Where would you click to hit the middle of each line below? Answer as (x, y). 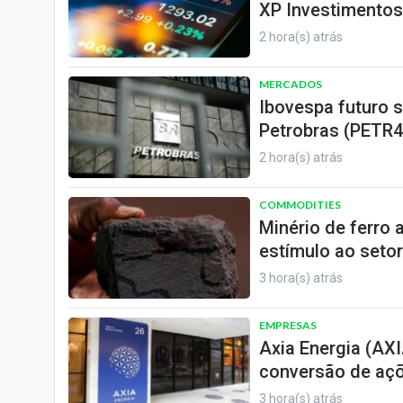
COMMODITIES (300, 205)
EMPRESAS (288, 325)
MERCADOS (291, 84)
